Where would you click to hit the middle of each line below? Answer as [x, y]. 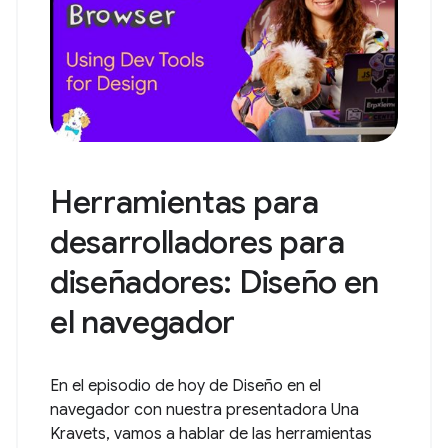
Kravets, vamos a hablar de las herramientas [211, 434]
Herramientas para [184, 202]
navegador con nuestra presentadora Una [204, 410]
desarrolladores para [197, 242]
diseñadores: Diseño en [214, 282]
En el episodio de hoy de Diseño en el [185, 386]
